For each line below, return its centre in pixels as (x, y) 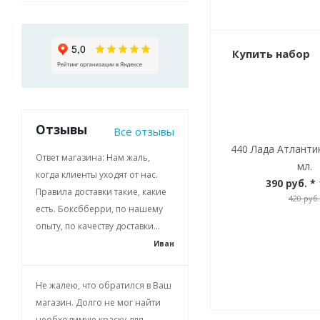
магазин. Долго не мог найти (98, 302)
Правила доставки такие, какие (101, 192)
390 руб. (286, 183)
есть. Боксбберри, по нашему (99, 209)
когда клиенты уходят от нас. (97, 175)
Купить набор (271, 54)
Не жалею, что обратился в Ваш (104, 285)
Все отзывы (144, 131)
